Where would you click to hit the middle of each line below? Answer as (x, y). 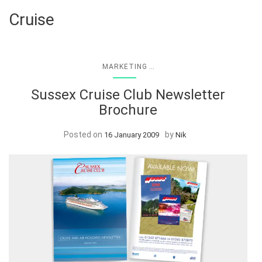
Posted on (84, 134)
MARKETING (125, 66)
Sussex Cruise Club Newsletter (128, 94)
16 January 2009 (132, 135)
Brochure (128, 110)
